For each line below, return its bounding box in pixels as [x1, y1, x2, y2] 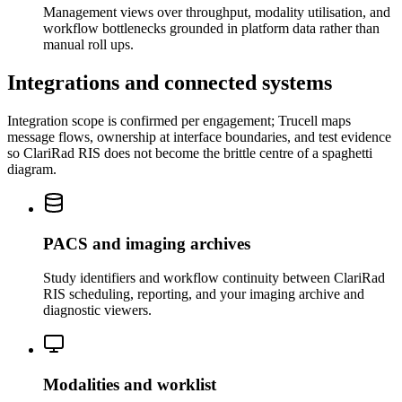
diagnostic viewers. [43, 302, 152, 319]
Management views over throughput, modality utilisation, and [43, 4, 390, 21]
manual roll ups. [43, 37, 134, 53]
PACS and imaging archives [43, 233, 250, 253]
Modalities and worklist [43, 375, 216, 395]
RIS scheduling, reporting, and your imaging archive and [43, 286, 364, 302]
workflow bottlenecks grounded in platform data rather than [43, 21, 380, 37]
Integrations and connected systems [7, 70, 332, 94]
